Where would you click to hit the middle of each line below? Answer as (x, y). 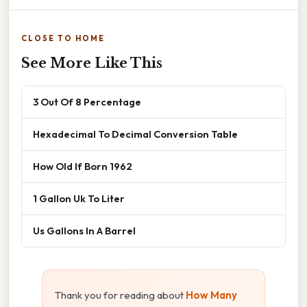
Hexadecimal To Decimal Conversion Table (135, 134)
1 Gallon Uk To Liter (79, 198)
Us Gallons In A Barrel (84, 230)
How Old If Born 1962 (83, 166)
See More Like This (92, 63)
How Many (211, 295)
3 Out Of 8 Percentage (87, 101)
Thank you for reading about (120, 295)
